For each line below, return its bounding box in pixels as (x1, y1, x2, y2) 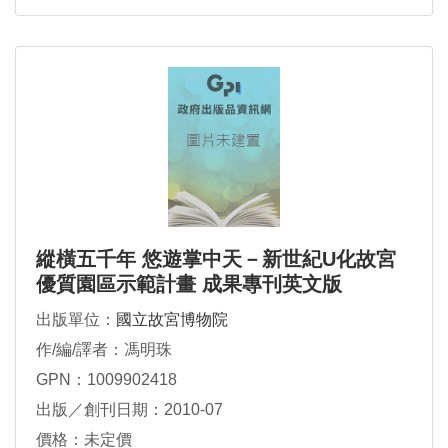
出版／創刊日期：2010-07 (36, 401, 223, 419)
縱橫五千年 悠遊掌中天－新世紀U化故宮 (36, 248, 396, 271)
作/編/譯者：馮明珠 (36, 341, 172, 359)
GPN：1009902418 (36, 371, 177, 389)
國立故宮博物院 (116, 311, 228, 329)
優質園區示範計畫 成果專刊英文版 (36, 273, 342, 296)
